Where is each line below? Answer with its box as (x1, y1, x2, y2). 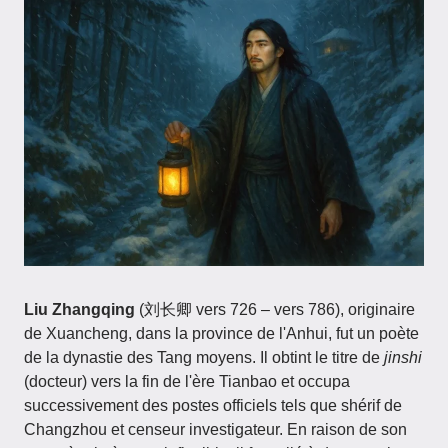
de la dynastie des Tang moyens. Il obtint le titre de (24, 348, 384, 366)
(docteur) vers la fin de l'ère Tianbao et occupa (24, 372, 350, 390)
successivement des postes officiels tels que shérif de (24, 396, 402, 414)
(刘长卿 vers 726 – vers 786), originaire (135, 300, 415, 318)
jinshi (384, 348, 422, 366)
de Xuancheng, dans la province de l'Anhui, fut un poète (24, 324, 419, 342)
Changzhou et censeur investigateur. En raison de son (24, 420, 407, 438)
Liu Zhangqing (24, 300, 135, 318)
